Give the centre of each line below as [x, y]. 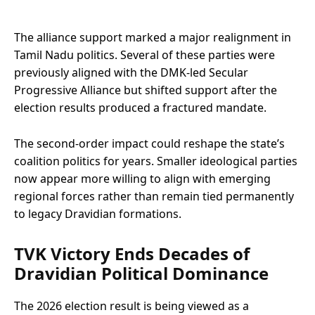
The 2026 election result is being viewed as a [131, 306]
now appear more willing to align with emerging [142, 178]
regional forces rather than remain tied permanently [154, 196]
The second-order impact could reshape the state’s [149, 143]
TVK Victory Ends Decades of [132, 253]
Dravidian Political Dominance [141, 273]
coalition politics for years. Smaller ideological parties [156, 161]
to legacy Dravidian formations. [98, 213]
